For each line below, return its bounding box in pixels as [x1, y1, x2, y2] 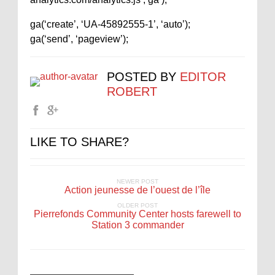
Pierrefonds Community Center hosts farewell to [34, 209, 241, 219]
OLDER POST [117, 202, 158, 209]
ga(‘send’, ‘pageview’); [30, 34, 128, 44]
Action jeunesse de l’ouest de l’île [64, 185, 211, 195]
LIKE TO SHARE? [30, 135, 129, 149]
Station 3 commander [91, 220, 184, 230]
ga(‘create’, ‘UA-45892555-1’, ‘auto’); [30, 19, 190, 29]
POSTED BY [107, 70, 180, 83]
